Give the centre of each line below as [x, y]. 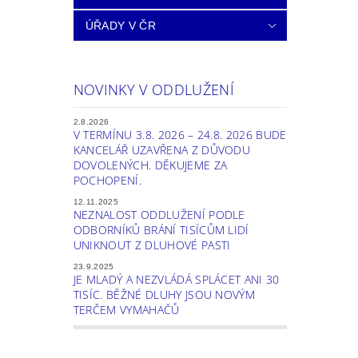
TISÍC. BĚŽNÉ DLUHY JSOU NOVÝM [164, 295]
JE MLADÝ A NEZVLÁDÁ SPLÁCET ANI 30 [176, 280]
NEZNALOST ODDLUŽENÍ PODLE [159, 215]
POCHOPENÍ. [107, 181]
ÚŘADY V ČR [120, 26]
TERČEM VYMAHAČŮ [126, 310]
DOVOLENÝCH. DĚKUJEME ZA [150, 165]
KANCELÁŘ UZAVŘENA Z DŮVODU [162, 150]
